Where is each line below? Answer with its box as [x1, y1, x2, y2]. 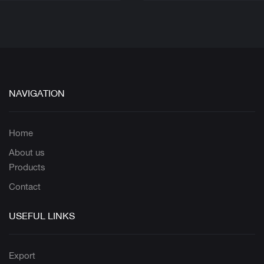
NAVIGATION [9, 89, 65, 99]
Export [9, 249, 35, 261]
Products [9, 161, 45, 173]
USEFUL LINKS [9, 212, 75, 222]
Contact [9, 180, 41, 192]
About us [9, 146, 45, 158]
